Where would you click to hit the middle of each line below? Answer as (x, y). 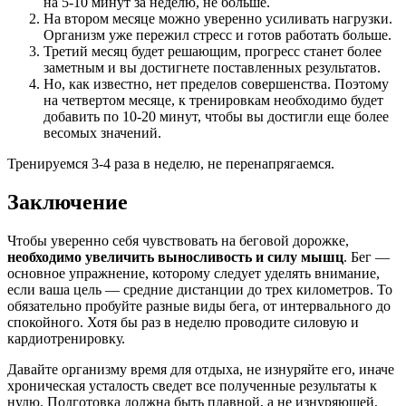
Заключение (68, 202)
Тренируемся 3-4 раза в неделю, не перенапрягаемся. (171, 163)
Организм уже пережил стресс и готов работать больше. (217, 34)
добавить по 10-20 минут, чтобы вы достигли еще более (216, 116)
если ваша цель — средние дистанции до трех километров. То (200, 289)
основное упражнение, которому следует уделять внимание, (193, 273)
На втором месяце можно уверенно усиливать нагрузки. (218, 18)
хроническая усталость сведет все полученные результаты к (192, 385)
